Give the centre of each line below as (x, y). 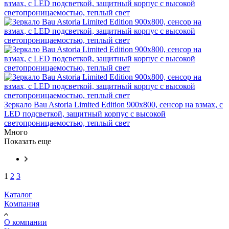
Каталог (18, 194)
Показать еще (28, 141)
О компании (26, 222)
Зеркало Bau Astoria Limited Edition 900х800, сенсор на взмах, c (113, 104)
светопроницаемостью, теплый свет (67, 123)
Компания (22, 203)
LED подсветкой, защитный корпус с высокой (85, 113)
